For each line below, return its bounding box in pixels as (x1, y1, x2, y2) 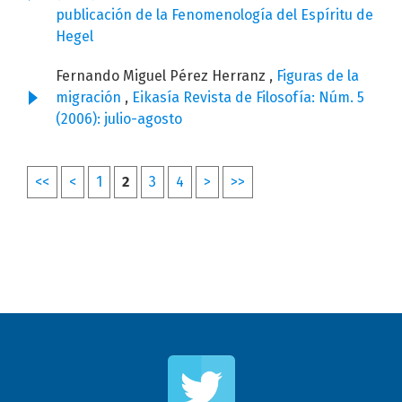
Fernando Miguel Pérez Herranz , (56, 67, 276, 85)
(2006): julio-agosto (56, 110, 182, 128)
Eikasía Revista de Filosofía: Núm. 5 (132, 89, 364, 107)
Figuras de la (276, 67, 359, 85)
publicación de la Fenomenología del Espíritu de (56, 6, 373, 24)
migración (56, 89, 125, 107)
